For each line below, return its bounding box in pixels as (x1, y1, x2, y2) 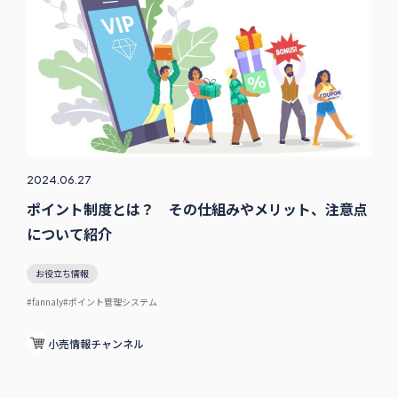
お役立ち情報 (35, 267, 89, 281)
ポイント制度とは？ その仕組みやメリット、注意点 (26, 198, 368, 220)
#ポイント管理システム (62, 295, 157, 309)
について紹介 (26, 223, 112, 245)
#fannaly (26, 295, 63, 309)
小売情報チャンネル (47, 335, 144, 351)
